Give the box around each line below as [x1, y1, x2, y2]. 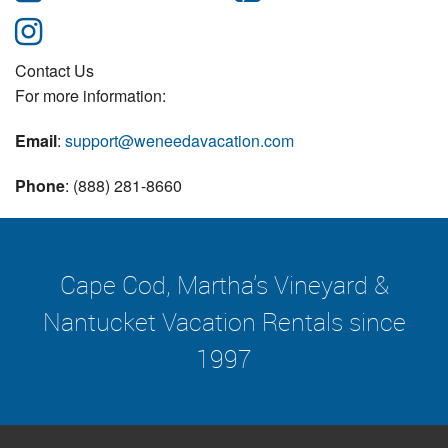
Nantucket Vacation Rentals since [42, 305, 406, 339]
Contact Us [15, 59, 94, 83]
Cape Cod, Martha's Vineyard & [59, 268, 389, 302]
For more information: [15, 84, 166, 108]
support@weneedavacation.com [65, 129, 294, 153]
